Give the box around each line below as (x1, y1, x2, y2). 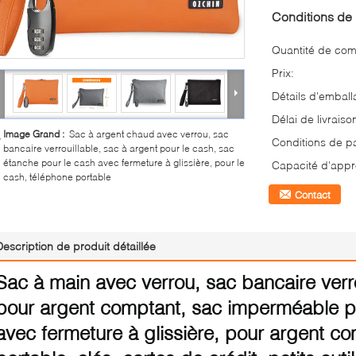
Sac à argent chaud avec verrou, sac (69, 128, 229, 140)
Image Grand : (3, 128, 69, 140)
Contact (295, 188, 331, 201)
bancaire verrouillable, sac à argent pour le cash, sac (3, 142, 234, 154)
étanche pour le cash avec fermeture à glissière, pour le (3, 157, 245, 168)
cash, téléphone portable (3, 171, 111, 183)
